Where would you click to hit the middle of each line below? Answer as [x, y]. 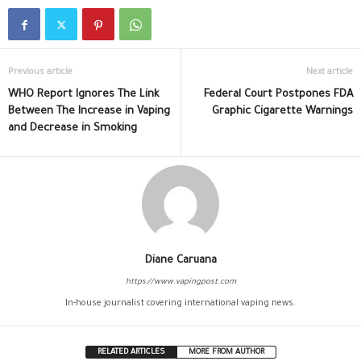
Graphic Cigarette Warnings [282, 112]
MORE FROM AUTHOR [226, 353]
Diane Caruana [180, 261]
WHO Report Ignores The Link [83, 95]
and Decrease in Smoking [73, 129]
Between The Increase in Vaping [89, 112]
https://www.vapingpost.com [180, 283]
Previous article [40, 73]
